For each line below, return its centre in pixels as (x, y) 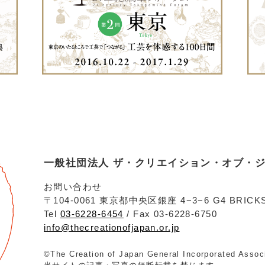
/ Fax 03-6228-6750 (170, 214)
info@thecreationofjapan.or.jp (112, 227)
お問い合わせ (73, 186)
